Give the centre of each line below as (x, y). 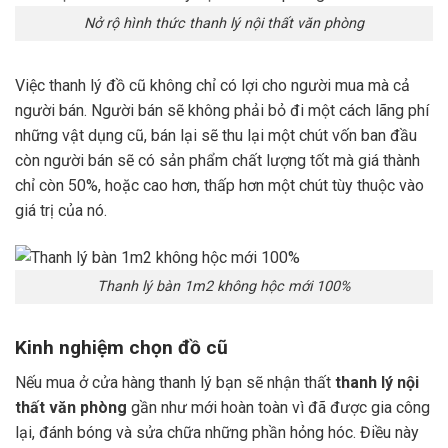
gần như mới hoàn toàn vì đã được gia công (278, 407)
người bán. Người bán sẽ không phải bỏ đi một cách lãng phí (222, 110)
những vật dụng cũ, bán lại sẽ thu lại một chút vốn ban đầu (216, 135)
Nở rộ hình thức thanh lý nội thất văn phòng (224, 23)
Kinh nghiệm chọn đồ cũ (121, 348)
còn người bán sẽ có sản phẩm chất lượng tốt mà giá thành (217, 160)
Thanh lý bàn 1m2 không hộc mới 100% (224, 287)
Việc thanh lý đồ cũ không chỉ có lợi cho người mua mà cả (212, 85)
